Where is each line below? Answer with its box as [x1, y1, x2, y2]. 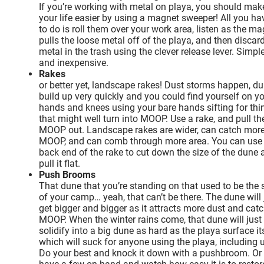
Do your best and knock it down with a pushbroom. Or [39, 247, 262, 259]
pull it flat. [39, 157, 80, 169]
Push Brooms [39, 169, 95, 180]
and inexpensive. [39, 57, 108, 68]
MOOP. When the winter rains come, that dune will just [39, 213, 262, 225]
